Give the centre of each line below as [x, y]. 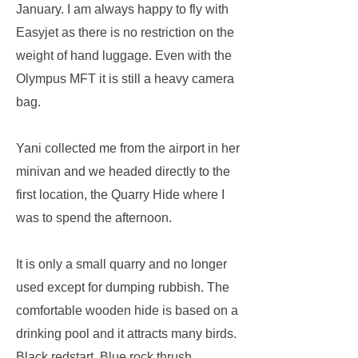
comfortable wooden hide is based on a [127, 310]
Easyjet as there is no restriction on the [125, 32]
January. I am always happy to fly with [122, 9]
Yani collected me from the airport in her [128, 148]
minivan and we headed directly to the [123, 171]
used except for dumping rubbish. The [123, 287]
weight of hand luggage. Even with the [124, 56]
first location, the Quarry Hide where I [120, 195]
